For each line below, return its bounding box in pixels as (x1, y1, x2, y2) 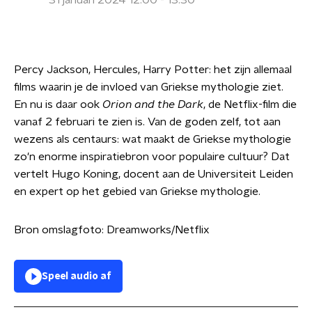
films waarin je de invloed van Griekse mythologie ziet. (14, 81, 283, 93)
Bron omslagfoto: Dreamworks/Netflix (14, 224, 210, 235)
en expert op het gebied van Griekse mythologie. (14, 186, 260, 197)
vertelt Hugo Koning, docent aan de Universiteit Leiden (14, 169, 293, 180)
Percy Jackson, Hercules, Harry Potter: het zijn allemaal (14, 64, 292, 75)
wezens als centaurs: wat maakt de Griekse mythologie (14, 134, 291, 145)
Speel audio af (42, 272, 111, 281)
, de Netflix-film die (203, 99, 297, 110)
